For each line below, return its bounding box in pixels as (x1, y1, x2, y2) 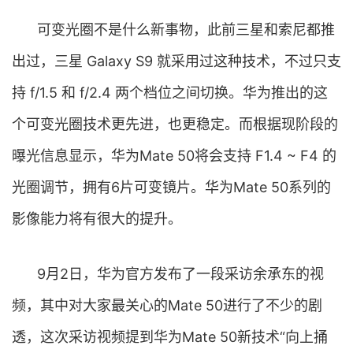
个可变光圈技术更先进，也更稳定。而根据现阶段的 (12, 116, 338, 132)
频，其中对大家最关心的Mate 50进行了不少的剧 (12, 297, 322, 314)
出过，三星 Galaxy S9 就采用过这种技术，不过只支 (12, 53, 341, 69)
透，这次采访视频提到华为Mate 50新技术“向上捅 (12, 329, 328, 345)
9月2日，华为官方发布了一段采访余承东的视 (37, 266, 324, 282)
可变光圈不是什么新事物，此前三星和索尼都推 (37, 21, 335, 38)
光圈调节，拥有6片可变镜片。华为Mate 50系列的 (12, 179, 331, 195)
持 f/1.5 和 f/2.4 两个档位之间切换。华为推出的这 (12, 84, 328, 101)
